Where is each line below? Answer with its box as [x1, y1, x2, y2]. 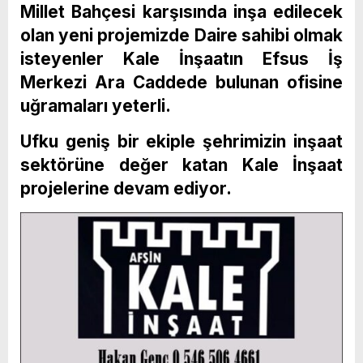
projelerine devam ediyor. [20, 177, 232, 199]
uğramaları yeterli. [20, 95, 171, 116]
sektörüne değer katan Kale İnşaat [20, 154, 343, 175]
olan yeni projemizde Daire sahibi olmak [20, 24, 343, 45]
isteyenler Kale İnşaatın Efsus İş [20, 48, 343, 69]
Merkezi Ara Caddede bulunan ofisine [20, 71, 343, 92]
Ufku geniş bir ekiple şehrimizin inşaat [20, 130, 343, 152]
